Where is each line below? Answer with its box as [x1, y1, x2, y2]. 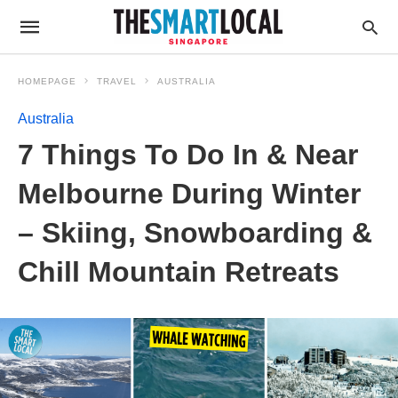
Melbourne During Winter [18, 178, 361, 210]
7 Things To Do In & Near [18, 139, 358, 171]
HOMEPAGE [18, 76, 76, 86]
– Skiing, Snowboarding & [18, 217, 372, 249]
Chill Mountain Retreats [18, 256, 339, 288]
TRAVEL [97, 76, 137, 86]
